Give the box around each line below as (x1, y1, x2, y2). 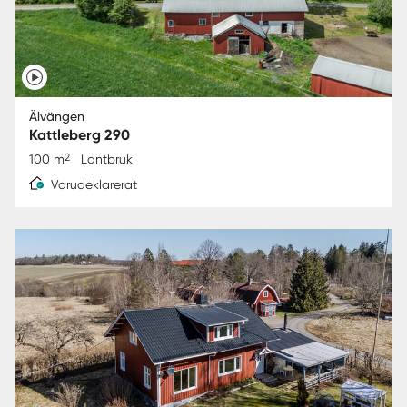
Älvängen (29, 108, 84, 124)
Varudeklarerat (51, 176, 137, 192)
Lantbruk (81, 151, 133, 166)
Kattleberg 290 (29, 125, 130, 144)
